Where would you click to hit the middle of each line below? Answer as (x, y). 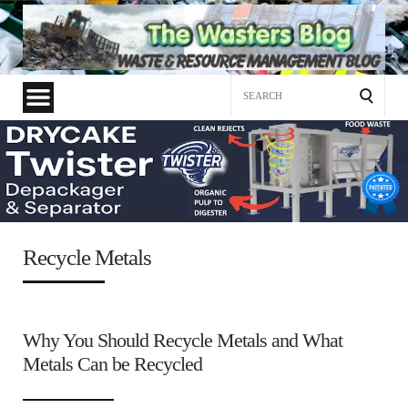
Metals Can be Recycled (112, 364)
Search (249, 86)
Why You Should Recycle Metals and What (183, 341)
